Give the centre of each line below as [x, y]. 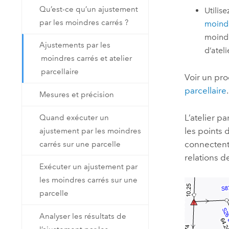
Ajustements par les [75, 45]
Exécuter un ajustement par [89, 167]
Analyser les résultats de [83, 216]
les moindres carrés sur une [89, 180]
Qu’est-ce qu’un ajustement [89, 9]
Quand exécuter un [74, 117]
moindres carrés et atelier [87, 59]
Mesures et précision [77, 95]
